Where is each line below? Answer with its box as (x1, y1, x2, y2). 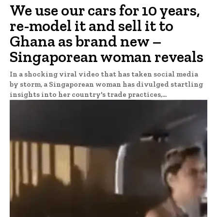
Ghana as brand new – (10, 31, 162, 50)
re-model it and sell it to (10, 16, 173, 35)
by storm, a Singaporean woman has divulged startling (10, 79, 203, 89)
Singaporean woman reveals (10, 47, 203, 66)
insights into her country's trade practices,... (10, 90, 167, 99)
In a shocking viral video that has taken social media (10, 69, 198, 78)
